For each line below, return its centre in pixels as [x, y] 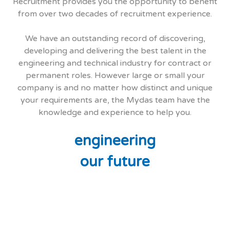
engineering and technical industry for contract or [115, 63]
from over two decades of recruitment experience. [115, 14]
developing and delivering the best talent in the [115, 51]
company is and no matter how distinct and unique [115, 88]
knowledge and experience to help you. [115, 112]
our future [115, 162]
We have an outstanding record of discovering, [115, 39]
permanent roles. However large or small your [115, 75]
